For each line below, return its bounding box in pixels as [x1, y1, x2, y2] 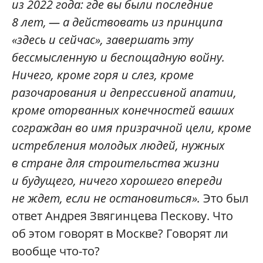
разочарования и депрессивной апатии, [12, 84, 237, 100]
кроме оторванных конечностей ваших [12, 102, 234, 118]
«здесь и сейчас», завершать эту [12, 31, 193, 48]
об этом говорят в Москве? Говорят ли [12, 225, 228, 241]
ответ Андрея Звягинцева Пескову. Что [12, 207, 233, 224]
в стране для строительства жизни [12, 154, 220, 171]
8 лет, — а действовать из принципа [12, 14, 222, 30]
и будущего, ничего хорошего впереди [12, 172, 222, 188]
